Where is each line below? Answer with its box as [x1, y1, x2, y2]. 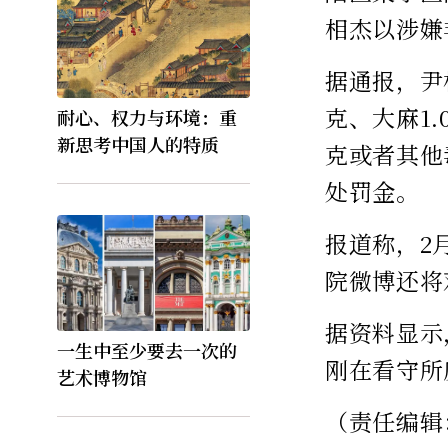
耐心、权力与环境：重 [57, 104, 237, 131]
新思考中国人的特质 [57, 131, 219, 158]
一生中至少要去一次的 [57, 336, 237, 363]
